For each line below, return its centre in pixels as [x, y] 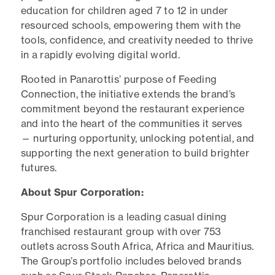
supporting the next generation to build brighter [135, 153]
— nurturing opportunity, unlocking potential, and [137, 138]
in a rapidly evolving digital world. [100, 55]
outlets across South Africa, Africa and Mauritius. [137, 246]
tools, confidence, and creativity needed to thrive [137, 40]
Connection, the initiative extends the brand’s [128, 94]
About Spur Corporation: [82, 192]
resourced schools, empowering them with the [131, 25]
